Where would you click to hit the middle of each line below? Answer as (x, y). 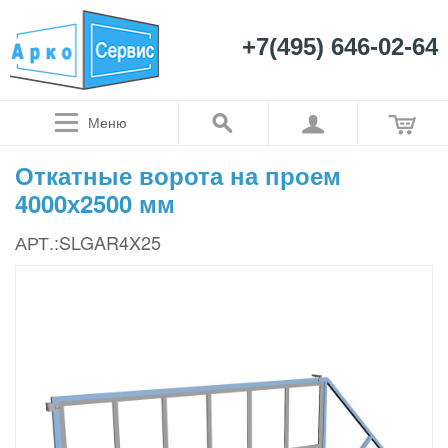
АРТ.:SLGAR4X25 (88, 241)
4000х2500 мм (95, 202)
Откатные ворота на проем (178, 174)
